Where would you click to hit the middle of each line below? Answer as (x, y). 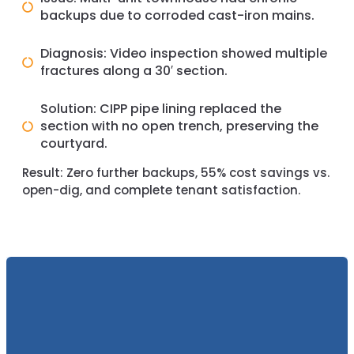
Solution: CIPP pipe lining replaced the (160, 109)
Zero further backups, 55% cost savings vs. (196, 173)
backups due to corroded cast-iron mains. (177, 16)
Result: (43, 173)
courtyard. (73, 144)
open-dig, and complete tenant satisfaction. (161, 190)
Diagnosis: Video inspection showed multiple (183, 54)
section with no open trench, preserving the (179, 126)
